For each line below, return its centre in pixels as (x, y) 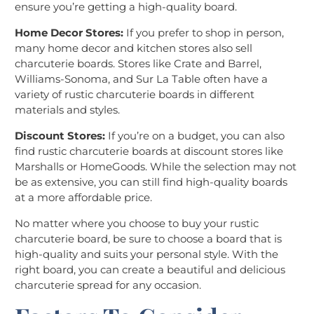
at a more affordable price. (83, 198)
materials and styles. (67, 110)
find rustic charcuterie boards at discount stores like (149, 151)
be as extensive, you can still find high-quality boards (151, 182)
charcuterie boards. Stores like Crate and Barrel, (138, 64)
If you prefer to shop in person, (204, 33)
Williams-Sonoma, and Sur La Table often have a (141, 79)
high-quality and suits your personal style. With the (146, 254)
